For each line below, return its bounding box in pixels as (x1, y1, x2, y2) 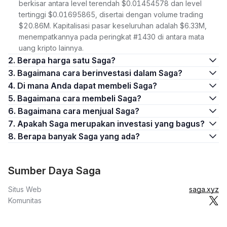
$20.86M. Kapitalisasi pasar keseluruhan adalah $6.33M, (19, 21, 207, 30)
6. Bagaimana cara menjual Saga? (18, 106, 139, 116)
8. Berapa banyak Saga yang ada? (18, 131, 140, 141)
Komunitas (8, 196, 42, 205)
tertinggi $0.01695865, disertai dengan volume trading (19, 10, 203, 19)
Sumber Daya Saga (8, 165, 101, 177)
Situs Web (8, 185, 42, 194)
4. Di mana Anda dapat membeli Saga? (17, 81, 157, 91)
